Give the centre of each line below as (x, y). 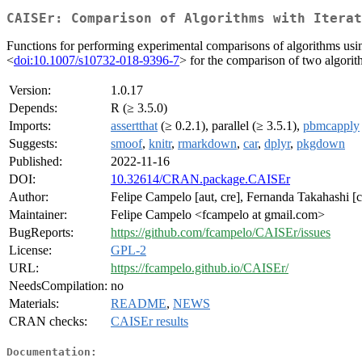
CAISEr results (149, 322)
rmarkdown (207, 144)
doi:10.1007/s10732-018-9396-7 (97, 61)
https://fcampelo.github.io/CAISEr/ (200, 268)
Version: (30, 90)
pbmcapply (331, 126)
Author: (29, 197)
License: (30, 250)
